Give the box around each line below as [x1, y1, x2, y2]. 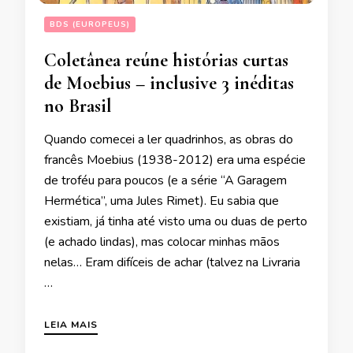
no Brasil [44, 95, 112, 118]
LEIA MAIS [44, 318, 98, 332]
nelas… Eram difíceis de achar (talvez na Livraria [44, 254, 300, 272]
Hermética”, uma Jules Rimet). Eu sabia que [44, 192, 279, 210]
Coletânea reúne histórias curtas [44, 49, 288, 72]
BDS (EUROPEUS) [50, 19, 130, 31]
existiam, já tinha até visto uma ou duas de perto [44, 213, 307, 231]
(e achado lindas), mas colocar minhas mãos [44, 233, 280, 251]
